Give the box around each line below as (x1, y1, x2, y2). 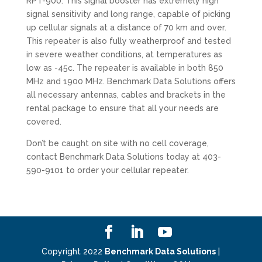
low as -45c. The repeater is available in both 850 (26, 63, 223, 73)
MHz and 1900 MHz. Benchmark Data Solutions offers (26, 76, 236, 86)
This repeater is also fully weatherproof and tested (26, 36, 231, 46)
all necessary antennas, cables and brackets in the (26, 89, 226, 99)
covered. (26, 116, 61, 126)
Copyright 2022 (42, 246, 105, 256)
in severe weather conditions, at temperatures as (26, 49, 222, 59)
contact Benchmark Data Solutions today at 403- (26, 151, 221, 161)
